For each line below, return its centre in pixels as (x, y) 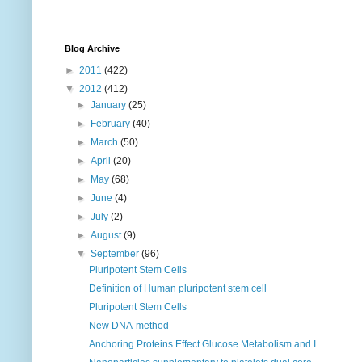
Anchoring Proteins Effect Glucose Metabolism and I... (206, 345)
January (110, 105)
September (116, 254)
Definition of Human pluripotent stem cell (177, 289)
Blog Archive (92, 49)
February (112, 124)
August (107, 236)
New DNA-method (128, 326)
